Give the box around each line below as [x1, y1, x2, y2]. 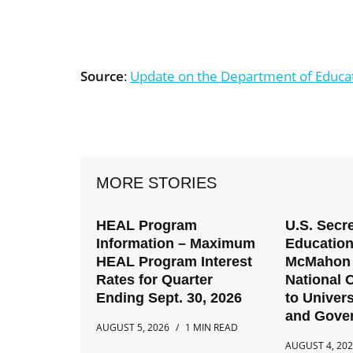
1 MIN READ [185, 321, 238, 335]
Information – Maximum [96, 236, 255, 252]
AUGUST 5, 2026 [96, 321, 169, 335]
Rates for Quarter [96, 272, 213, 288]
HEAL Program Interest [96, 254, 252, 270]
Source [80, 67, 124, 86]
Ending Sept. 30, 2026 [96, 290, 242, 307]
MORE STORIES [96, 174, 217, 192]
